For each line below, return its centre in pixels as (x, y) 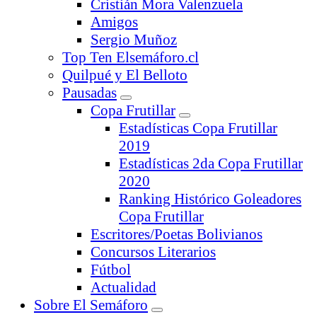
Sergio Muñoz (134, 40)
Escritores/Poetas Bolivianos (177, 235)
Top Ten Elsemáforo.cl (131, 58)
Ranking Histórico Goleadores (210, 199)
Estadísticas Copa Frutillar (198, 128)
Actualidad (123, 288)
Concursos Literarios (153, 252)
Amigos (114, 22)
